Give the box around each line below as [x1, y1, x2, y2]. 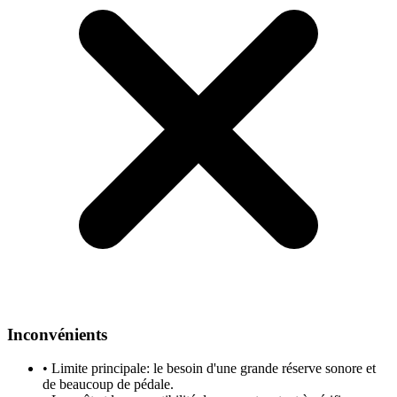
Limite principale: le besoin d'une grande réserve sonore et [51, 361, 376, 377]
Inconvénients [7, 324, 107, 344]
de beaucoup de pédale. [43, 377, 174, 393]
